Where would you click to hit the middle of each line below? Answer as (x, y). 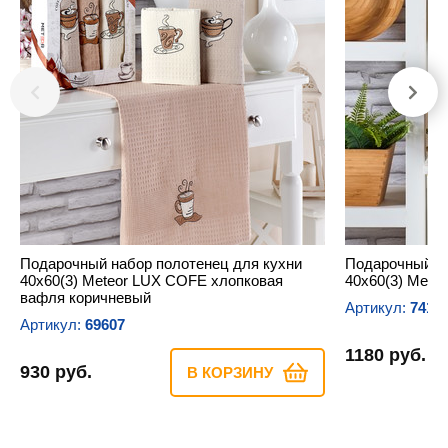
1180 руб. (385, 355)
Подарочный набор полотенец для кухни (161, 263)
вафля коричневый (85, 297)
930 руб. (56, 372)
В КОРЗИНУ (230, 372)
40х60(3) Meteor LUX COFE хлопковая (151, 280)
